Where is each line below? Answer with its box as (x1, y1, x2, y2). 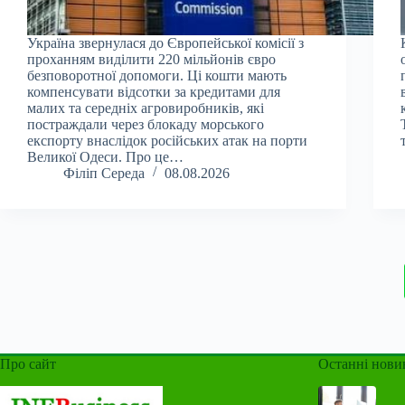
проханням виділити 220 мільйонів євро (27, 51, 276, 67)
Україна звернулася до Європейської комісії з (27, 34, 304, 51)
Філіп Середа (63, 165, 145, 181)
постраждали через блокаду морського (27, 116, 264, 132)
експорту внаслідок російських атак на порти (27, 132, 307, 148)
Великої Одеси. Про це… (27, 148, 184, 165)
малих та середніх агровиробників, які (27, 99, 264, 116)
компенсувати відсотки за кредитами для (27, 83, 280, 99)
